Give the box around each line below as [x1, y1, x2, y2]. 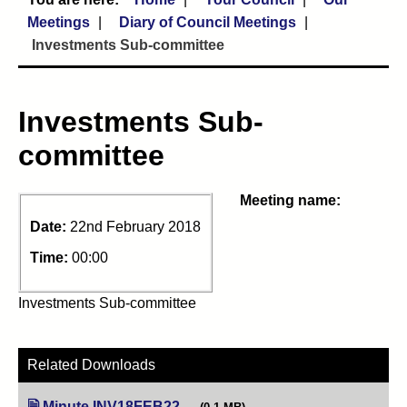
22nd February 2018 [70, 218, 201, 234]
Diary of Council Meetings [119, 15, 296, 30]
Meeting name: [240, 192, 341, 208]
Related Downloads [27, 356, 155, 372]
